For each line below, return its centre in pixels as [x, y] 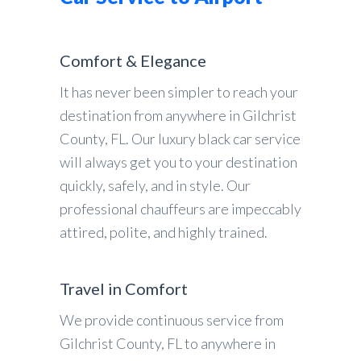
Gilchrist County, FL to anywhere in [168, 343]
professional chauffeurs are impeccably [180, 209]
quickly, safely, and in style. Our [155, 185]
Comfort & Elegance [133, 60]
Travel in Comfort [124, 288]
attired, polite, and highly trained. [164, 232]
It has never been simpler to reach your [179, 92]
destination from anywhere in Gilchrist [178, 115]
